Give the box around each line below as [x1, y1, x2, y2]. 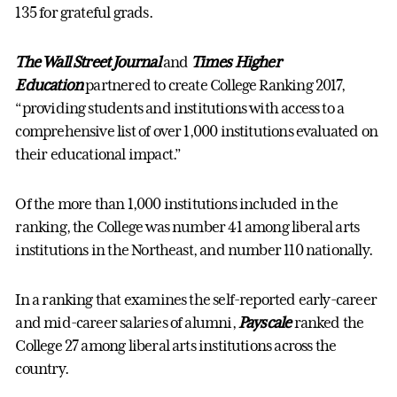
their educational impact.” [15, 145, 182, 164]
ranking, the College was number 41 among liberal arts [15, 218, 360, 237]
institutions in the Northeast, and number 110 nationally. [15, 241, 372, 260]
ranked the [293, 314, 364, 332]
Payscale [237, 314, 292, 332]
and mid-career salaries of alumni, [15, 314, 238, 332]
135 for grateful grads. [15, 4, 152, 22]
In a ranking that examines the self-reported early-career [15, 291, 377, 309]
